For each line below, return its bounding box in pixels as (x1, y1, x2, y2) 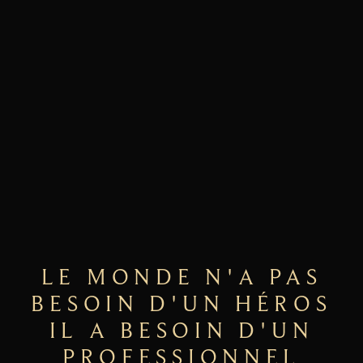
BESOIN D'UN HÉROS (31, 289, 332, 318)
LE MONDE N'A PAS (41, 263, 322, 291)
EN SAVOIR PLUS (118, 69, 245, 87)
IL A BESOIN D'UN (49, 316, 314, 344)
